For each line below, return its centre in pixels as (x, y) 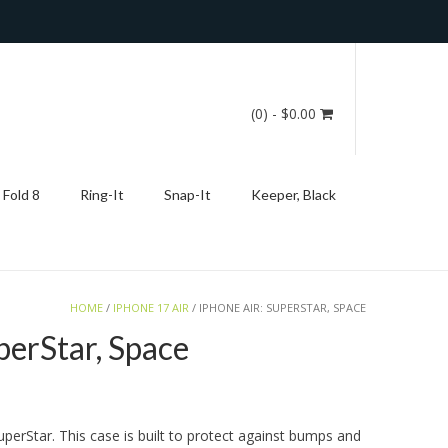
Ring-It (102, 194)
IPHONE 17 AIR (151, 307)
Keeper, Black (293, 194)
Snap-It (187, 194)
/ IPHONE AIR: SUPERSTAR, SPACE (277, 307)
